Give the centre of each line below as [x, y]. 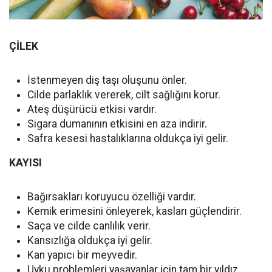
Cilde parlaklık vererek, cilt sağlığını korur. [124, 95]
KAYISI [25, 163]
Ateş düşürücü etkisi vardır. [92, 110]
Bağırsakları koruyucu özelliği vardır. [112, 197]
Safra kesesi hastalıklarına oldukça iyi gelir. [128, 139]
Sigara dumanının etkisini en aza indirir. [117, 124]
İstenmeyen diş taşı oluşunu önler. [107, 80]
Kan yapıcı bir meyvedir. [82, 255]
